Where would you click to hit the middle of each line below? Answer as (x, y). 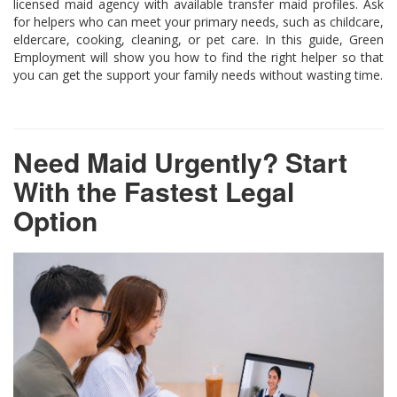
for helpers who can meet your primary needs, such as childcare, (198, 21)
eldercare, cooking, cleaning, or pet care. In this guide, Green (198, 39)
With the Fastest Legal (154, 191)
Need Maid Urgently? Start (180, 161)
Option (55, 220)
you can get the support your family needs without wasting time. (198, 74)
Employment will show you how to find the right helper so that (198, 57)
